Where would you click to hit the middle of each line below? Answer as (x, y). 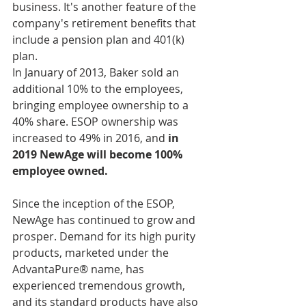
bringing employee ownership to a (102, 105)
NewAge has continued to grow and (105, 220)
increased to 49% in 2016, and (90, 138)
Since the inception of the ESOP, (95, 203)
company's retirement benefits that (106, 23)
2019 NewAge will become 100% (99, 154)
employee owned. (61, 170)
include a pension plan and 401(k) (100, 39)
